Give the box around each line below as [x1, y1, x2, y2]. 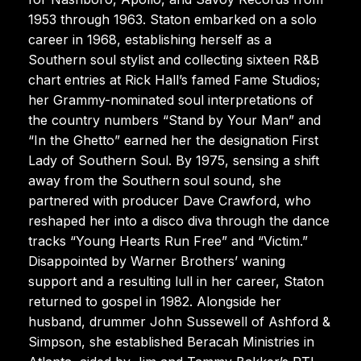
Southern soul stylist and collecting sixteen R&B [28, 51, 319, 68]
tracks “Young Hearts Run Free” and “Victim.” [28, 232, 308, 249]
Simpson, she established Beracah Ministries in [28, 333, 314, 350]
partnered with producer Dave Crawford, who [28, 192, 311, 209]
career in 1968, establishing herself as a [28, 31, 272, 48]
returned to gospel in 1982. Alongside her [28, 293, 281, 309]
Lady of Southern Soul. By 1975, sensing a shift [28, 151, 319, 168]
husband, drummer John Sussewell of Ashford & [28, 313, 330, 330]
